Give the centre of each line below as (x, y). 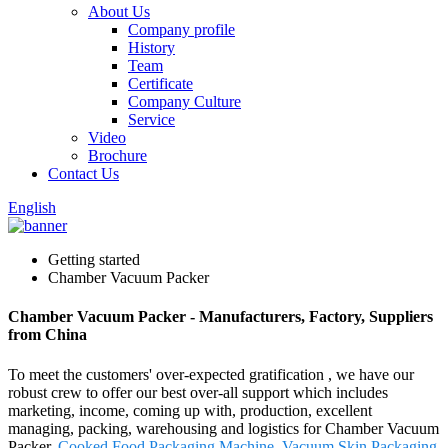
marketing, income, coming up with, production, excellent (190, 410)
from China (47, 335)
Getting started (94, 259)
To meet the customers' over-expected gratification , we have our (211, 374)
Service (151, 119)
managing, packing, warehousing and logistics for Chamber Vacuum (223, 428)
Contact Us (83, 173)
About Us (119, 11)
